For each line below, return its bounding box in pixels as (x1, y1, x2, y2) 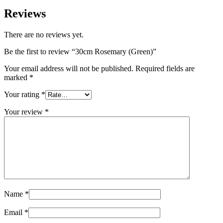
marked (4, 73, 29, 82)
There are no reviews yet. (4, 30, 84, 39)
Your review (4, 108, 45, 116)
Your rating (4, 90, 41, 99)
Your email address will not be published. (4, 64, 133, 73)
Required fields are (135, 64, 195, 73)
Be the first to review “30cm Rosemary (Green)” (4, 47, 156, 56)
